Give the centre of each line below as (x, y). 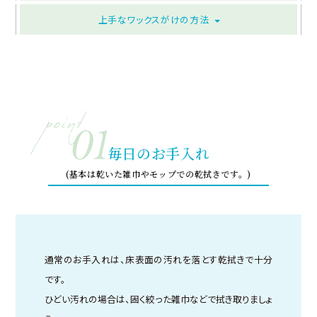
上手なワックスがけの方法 (154, 20)
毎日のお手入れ (158, 154)
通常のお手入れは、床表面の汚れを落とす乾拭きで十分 (158, 260)
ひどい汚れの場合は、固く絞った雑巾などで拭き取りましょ (158, 299)
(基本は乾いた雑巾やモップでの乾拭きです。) (158, 174)
